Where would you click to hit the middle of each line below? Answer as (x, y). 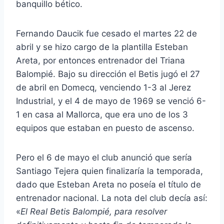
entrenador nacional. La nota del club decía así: (112, 198)
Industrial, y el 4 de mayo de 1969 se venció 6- (111, 101)
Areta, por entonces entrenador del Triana (100, 61)
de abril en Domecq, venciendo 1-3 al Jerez (103, 88)
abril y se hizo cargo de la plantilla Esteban (102, 47)
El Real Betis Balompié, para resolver (94, 212)
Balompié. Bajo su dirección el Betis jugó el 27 (108, 74)
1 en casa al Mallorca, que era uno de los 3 (102, 115)
